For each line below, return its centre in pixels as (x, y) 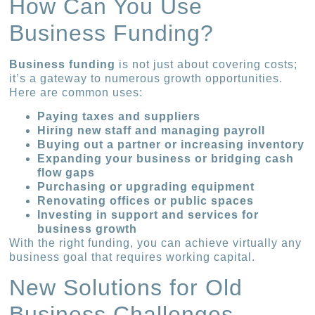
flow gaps (66, 172)
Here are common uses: (76, 92)
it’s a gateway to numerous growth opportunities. (146, 78)
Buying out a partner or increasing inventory (171, 144)
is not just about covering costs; (207, 64)
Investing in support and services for (148, 214)
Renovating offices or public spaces (146, 200)
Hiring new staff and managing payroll (152, 130)
